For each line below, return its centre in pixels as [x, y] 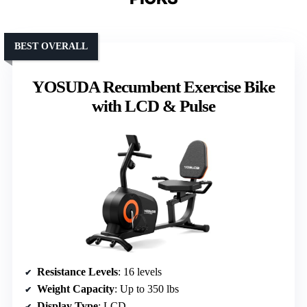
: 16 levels [140, 271]
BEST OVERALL [51, 46]
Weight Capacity [76, 288]
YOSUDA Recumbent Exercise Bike [153, 86]
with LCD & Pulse [153, 106]
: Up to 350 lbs [147, 288]
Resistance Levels [77, 271]
